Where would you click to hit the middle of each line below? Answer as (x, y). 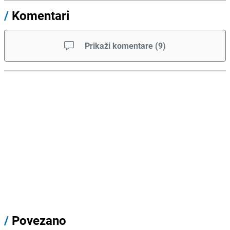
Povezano (37, 221)
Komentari (41, 16)
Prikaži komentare (119, 46)
